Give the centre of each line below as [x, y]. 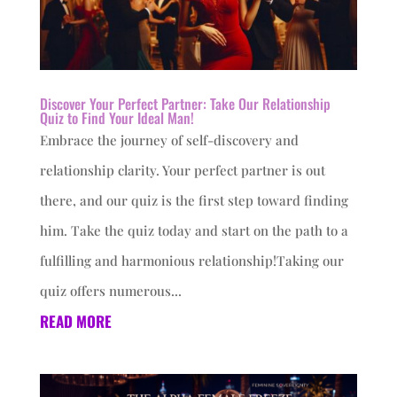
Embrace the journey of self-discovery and [169, 140]
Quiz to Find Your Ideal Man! [117, 118]
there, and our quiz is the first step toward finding [194, 201]
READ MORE [75, 322]
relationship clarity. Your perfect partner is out [182, 171]
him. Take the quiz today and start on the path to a [194, 231]
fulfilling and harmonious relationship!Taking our [191, 261]
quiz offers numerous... [110, 291]
